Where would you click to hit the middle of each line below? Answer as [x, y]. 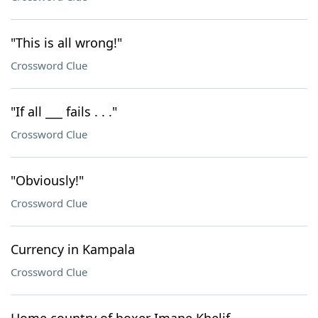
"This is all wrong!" [66, 43]
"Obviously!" [47, 180]
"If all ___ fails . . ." [64, 111]
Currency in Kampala [73, 249]
